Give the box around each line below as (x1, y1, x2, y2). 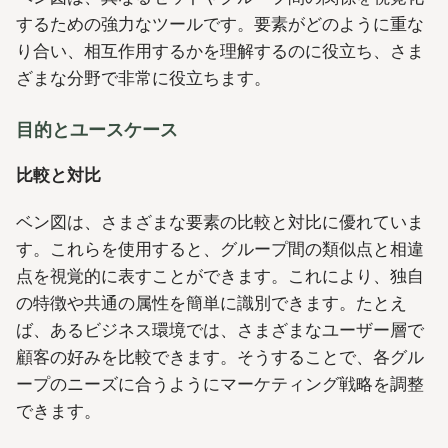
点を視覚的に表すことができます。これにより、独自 (16, 266, 424, 287)
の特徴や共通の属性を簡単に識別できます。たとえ (16, 293, 407, 314)
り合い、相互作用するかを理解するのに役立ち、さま (16, 40, 424, 61)
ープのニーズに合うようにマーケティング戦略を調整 (16, 374, 424, 395)
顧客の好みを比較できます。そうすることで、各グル (16, 347, 424, 368)
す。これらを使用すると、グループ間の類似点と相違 (16, 239, 424, 260)
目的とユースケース (16, 118, 178, 140)
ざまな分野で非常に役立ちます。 (16, 67, 271, 88)
